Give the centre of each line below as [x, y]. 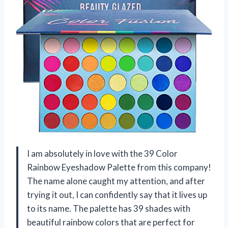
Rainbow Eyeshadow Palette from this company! [119, 167]
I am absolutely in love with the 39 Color [102, 154]
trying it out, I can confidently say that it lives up [117, 195]
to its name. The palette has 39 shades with [109, 209]
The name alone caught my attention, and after [116, 181]
